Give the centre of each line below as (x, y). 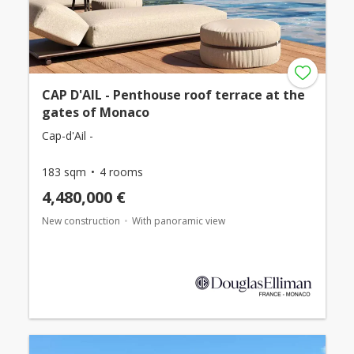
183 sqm (64, 171)
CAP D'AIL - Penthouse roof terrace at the (173, 94)
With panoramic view (178, 220)
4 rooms (121, 171)
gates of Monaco (95, 112)
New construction (81, 220)
